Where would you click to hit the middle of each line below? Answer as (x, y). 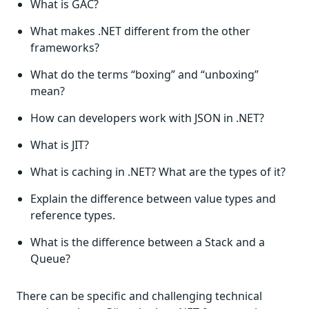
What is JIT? (60, 145)
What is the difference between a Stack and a (148, 242)
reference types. (73, 215)
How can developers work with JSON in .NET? (147, 118)
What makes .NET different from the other (140, 31)
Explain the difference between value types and (153, 199)
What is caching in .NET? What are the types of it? (158, 172)
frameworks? (65, 48)
